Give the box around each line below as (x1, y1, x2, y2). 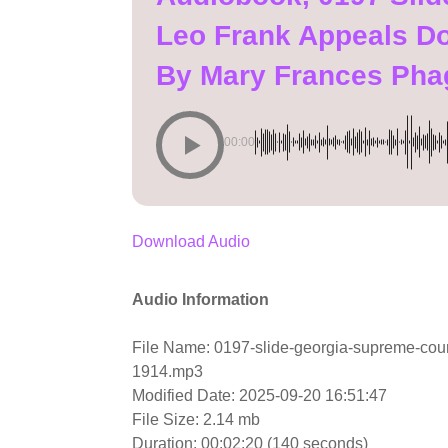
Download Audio (132, 233, 250, 250)
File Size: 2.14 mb (132, 411, 260, 428)
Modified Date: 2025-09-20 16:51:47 (132, 387, 387, 404)
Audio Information (132, 291, 269, 308)
